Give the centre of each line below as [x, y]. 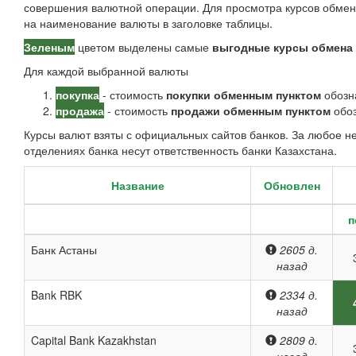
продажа [80, 110]
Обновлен [292, 185]
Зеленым [49, 47]
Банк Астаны [64, 250]
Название [137, 185]
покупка [77, 95]
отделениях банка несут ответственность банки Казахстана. [180, 150]
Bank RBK [56, 295]
